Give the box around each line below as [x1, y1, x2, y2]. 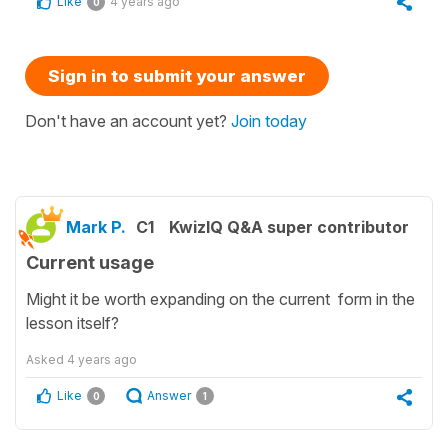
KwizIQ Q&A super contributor [169, 216, 409, 237]
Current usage [26, 251, 154, 273]
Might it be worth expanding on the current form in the [26, 289, 415, 310]
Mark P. [66, 216, 126, 237]
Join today [231, 110, 307, 131]
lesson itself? [26, 313, 119, 334]
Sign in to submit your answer [48, 65, 306, 86]
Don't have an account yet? [25, 110, 231, 131]
